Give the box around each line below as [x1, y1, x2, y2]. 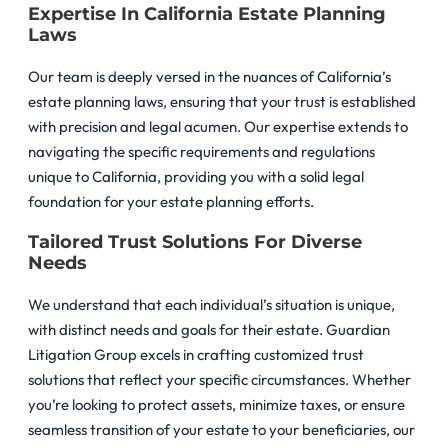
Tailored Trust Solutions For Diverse [28, 230, 362, 253]
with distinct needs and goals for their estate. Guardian [28, 319, 390, 339]
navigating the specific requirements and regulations [28, 141, 375, 161]
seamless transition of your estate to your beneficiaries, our [28, 419, 415, 439]
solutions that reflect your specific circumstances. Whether [28, 369, 411, 389]
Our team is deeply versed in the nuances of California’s [28, 66, 391, 86]
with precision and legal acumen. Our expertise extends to [28, 116, 408, 136]
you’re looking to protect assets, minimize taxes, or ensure [28, 394, 405, 414]
